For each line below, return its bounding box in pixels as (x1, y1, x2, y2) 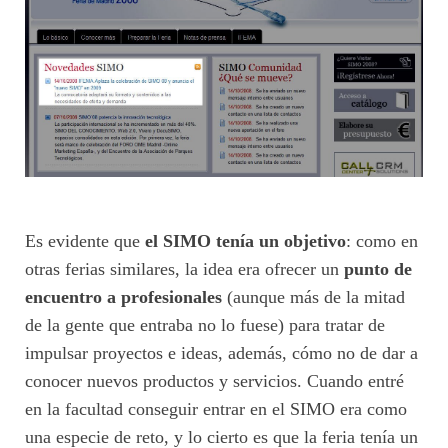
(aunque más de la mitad (222, 286, 405, 307)
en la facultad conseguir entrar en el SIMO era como (25, 398, 407, 419)
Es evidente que (25, 230, 145, 251)
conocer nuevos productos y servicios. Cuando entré (25, 370, 404, 391)
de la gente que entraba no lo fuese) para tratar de (25, 314, 385, 335)
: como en (346, 230, 418, 251)
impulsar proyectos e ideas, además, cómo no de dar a (25, 342, 418, 363)
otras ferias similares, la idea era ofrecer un (25, 258, 344, 279)
